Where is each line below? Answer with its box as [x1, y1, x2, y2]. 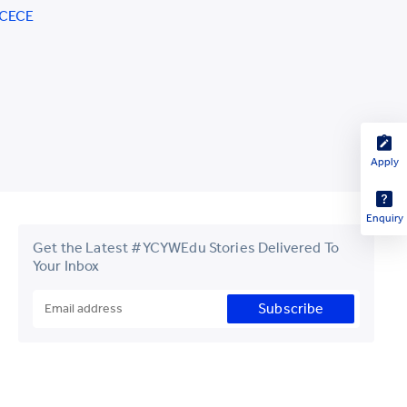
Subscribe [258, 300, 324, 317]
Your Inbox [33, 257, 100, 274]
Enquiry [365, 212, 403, 224]
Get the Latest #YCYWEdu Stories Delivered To [33, 239, 340, 256]
